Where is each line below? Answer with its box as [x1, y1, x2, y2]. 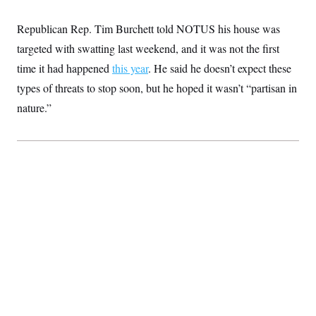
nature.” [17, 100, 51, 115]
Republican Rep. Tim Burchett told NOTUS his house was [17, 21, 280, 36]
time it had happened [17, 61, 112, 75]
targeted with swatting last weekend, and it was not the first [17, 41, 279, 56]
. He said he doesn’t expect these [148, 61, 291, 75]
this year [112, 61, 148, 75]
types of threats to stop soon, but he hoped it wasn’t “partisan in [17, 80, 297, 95]
